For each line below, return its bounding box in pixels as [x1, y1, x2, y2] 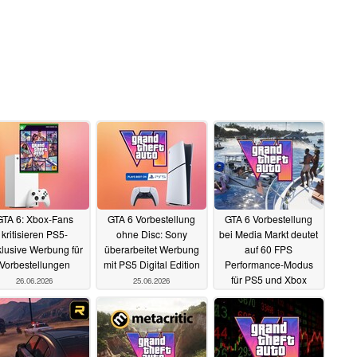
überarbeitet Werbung [104, 242, 199, 257]
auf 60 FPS [245, 242, 292, 257]
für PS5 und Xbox [230, 273, 307, 287]
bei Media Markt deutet [219, 227, 318, 241]
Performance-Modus [224, 257, 313, 272]
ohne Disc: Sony [116, 227, 187, 241]
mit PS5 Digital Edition [103, 257, 200, 272]
